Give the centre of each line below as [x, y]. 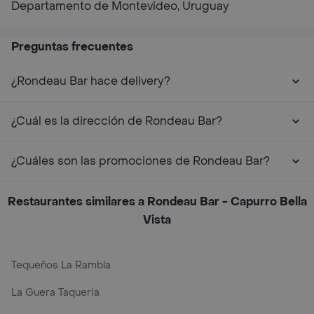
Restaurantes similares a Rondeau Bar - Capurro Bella [157, 202]
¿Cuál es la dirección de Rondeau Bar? [117, 121]
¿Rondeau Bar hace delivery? [91, 81]
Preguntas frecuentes [72, 47]
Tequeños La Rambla [61, 265]
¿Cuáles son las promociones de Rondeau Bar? [141, 161]
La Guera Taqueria [55, 293]
